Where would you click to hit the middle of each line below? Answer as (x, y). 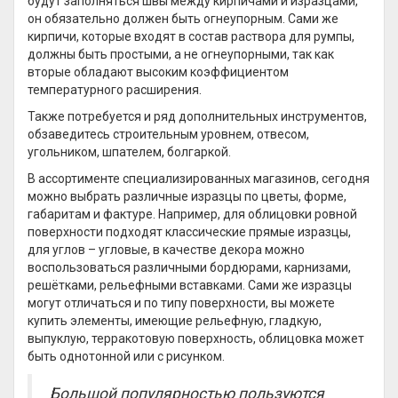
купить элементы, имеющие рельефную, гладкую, (175, 321)
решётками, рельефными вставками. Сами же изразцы (190, 285)
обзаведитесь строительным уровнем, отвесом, (168, 134)
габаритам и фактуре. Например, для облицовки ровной (192, 214)
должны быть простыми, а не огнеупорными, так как (181, 54)
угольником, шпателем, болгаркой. (129, 152)
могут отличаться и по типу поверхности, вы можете (181, 303)
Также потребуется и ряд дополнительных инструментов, (197, 116)
